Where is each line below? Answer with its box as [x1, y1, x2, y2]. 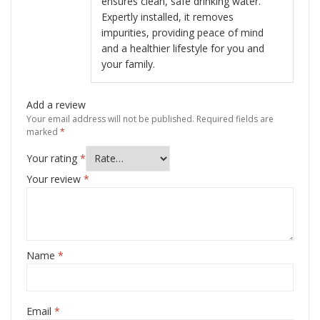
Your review [26, 172, 84, 186]
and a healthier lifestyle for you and [101, 41, 264, 55]
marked [26, 125, 60, 138]
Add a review [26, 97, 86, 111]
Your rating [26, 151, 80, 166]
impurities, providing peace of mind [101, 25, 264, 39]
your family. [101, 56, 155, 71]
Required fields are [196, 112, 274, 125]
